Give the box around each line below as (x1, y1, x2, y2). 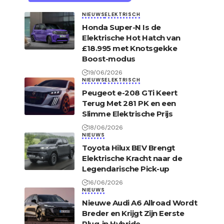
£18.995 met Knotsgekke (82, 43, 177, 53)
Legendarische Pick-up (82, 164, 169, 174)
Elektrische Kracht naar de (82, 153, 182, 163)
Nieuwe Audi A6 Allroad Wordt (82, 198, 197, 208)
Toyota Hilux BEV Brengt (82, 143, 175, 153)
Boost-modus (82, 54, 135, 64)
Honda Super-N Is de (82, 22, 161, 32)
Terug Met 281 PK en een (82, 98, 176, 108)
